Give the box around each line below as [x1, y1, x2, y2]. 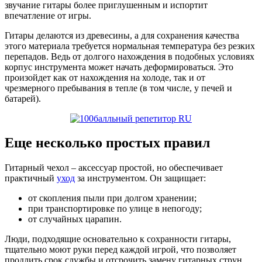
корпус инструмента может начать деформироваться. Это [5, 61, 233, 72]
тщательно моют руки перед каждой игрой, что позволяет [5, 244, 236, 255]
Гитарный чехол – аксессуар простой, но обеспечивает [5, 163, 223, 173]
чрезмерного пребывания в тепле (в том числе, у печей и [5, 82, 232, 93]
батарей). [5, 93, 41, 104]
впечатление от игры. [5, 10, 91, 20]
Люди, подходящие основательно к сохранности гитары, [5, 234, 231, 244]
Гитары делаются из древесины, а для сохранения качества [5, 30, 239, 40]
